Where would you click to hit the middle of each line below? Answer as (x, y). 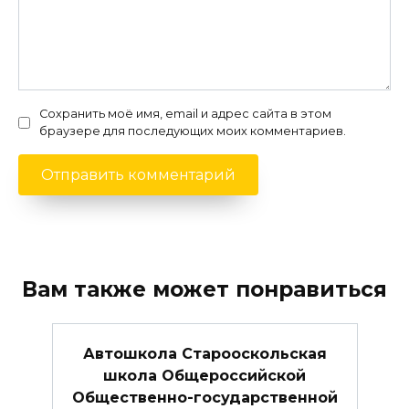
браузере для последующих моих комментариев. (193, 131)
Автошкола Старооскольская (204, 353)
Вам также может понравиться (204, 290)
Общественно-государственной (204, 397)
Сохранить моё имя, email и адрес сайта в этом (185, 114)
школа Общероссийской (204, 375)
